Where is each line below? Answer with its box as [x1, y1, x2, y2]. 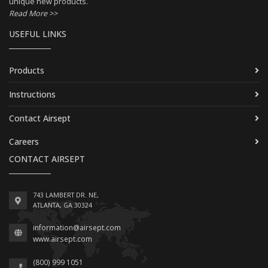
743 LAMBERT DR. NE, [33, 190, 99, 200]
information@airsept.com [33, 223, 121, 233]
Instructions [9, 89, 56, 100]
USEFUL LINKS [9, 28, 66, 40]
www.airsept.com [33, 234, 92, 245]
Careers [9, 136, 39, 148]
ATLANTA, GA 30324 [33, 200, 92, 210]
